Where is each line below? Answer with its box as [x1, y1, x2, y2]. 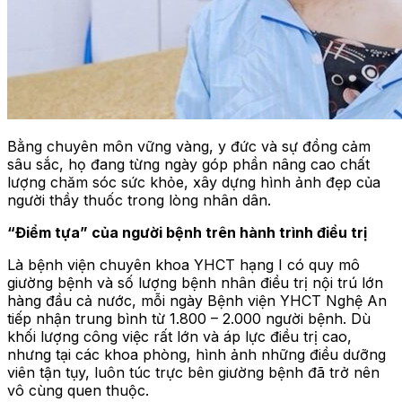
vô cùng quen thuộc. [7, 380, 149, 399]
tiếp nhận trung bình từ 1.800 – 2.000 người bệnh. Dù [7, 309, 371, 328]
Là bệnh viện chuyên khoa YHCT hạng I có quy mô [7, 255, 360, 274]
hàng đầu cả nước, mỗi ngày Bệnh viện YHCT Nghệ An [7, 291, 387, 310]
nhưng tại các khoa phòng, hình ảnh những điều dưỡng [7, 345, 386, 363]
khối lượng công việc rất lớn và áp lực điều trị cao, [7, 327, 352, 345]
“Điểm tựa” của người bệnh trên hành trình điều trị [7, 223, 367, 241]
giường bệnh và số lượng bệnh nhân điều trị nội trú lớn [7, 273, 383, 292]
